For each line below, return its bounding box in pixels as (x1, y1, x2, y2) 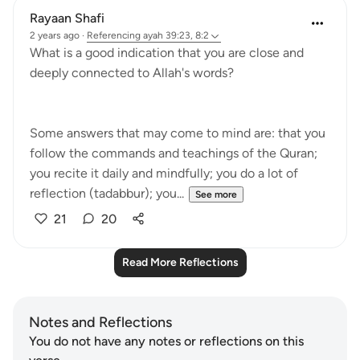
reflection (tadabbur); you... (30, 186, 184, 201)
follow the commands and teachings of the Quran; (30, 145, 317, 161)
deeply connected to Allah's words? (30, 65, 234, 80)
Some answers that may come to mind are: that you (30, 125, 325, 141)
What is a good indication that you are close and (30, 45, 304, 60)
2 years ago (30, 30, 80, 41)
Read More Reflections (121, 256, 239, 269)
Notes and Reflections (29, 313, 172, 331)
